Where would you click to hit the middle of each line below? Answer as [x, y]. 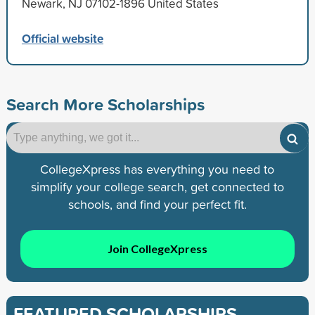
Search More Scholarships [105, 104]
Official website [62, 39]
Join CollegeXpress [157, 248]
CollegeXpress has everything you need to [157, 169]
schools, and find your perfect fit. [157, 205]
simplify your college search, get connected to [157, 187]
